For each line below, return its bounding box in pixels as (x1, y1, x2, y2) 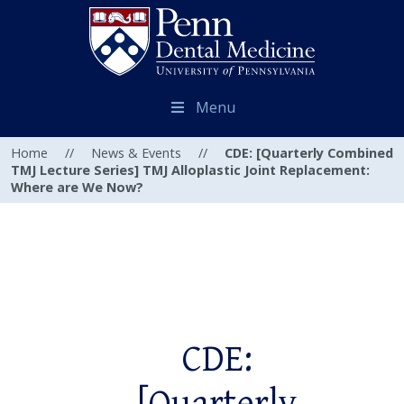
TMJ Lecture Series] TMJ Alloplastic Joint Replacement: (11, 161, 370, 179)
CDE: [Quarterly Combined (225, 144, 393, 162)
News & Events (91, 144, 181, 162)
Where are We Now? (11, 179, 143, 197)
